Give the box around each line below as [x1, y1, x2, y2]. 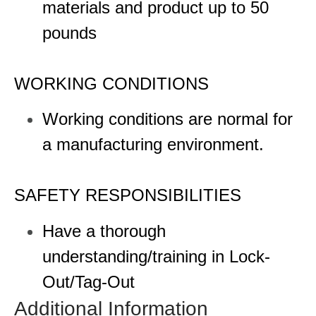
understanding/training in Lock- [42, 246, 270, 266]
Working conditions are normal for [42, 109, 293, 129]
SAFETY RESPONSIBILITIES [14, 186, 241, 205]
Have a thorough [42, 221, 166, 241]
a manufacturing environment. [42, 135, 269, 154]
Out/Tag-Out [42, 272, 140, 291]
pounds [42, 23, 102, 42]
